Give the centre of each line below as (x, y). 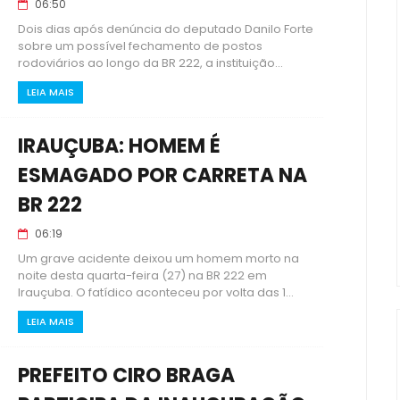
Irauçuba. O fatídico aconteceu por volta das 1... (156, 292)
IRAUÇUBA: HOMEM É (119, 146)
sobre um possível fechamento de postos (140, 46)
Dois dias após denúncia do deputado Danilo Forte (166, 29)
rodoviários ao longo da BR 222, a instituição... (150, 63)
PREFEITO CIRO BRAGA (126, 375)
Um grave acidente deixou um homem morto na (158, 258)
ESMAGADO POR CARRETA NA (162, 175)
